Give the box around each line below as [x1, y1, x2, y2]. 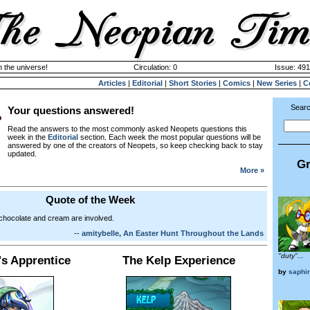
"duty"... [278, 251, 304, 259]
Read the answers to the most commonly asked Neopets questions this [8, 125, 247, 133]
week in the [8, 133, 48, 141]
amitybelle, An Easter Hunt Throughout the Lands [82, 229, 264, 238]
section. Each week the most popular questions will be [78, 133, 261, 141]
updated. [8, 149, 37, 158]
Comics [223, 79, 250, 87]
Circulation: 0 [133, 63, 177, 71]
